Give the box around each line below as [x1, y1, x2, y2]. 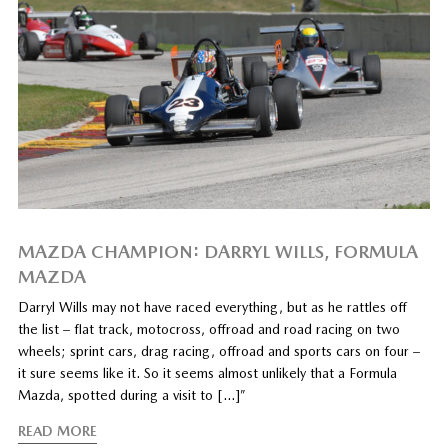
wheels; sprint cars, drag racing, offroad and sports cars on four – [17, 342, 420, 359]
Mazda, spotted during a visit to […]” [17, 386, 246, 403]
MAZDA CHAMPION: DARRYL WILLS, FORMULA [17, 240, 418, 262]
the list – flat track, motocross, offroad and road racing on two [17, 320, 400, 337]
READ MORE [17, 422, 97, 439]
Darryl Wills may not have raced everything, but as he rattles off [17, 298, 407, 315]
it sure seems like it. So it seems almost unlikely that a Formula [17, 364, 397, 381]
